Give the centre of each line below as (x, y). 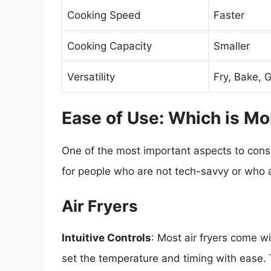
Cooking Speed (104, 15)
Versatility (91, 77)
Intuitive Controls (106, 238)
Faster (229, 15)
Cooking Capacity (109, 46)
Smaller (232, 46)
